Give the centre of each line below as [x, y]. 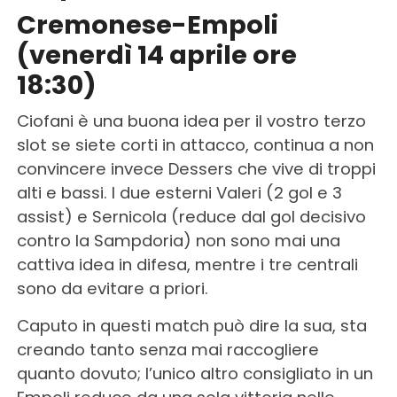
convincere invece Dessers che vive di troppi [196, 168]
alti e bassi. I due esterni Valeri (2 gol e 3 [179, 192]
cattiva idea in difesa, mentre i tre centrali [187, 264]
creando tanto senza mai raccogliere [167, 349]
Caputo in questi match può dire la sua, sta [191, 325]
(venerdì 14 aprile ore [156, 54]
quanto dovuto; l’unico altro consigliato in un [195, 373]
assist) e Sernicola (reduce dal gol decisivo [191, 216]
